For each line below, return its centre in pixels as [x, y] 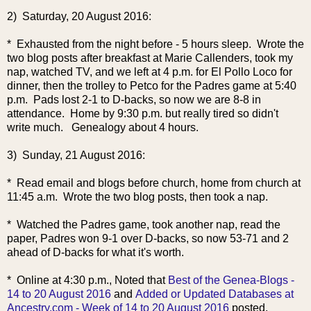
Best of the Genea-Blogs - [231, 280]
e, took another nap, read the [210, 225]
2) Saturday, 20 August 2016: [79, 16]
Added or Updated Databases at [215, 294]
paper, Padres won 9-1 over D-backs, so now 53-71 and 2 [148, 238]
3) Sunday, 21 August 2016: [76, 155]
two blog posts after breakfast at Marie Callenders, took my [150, 58]
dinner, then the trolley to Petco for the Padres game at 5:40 [152, 86]
